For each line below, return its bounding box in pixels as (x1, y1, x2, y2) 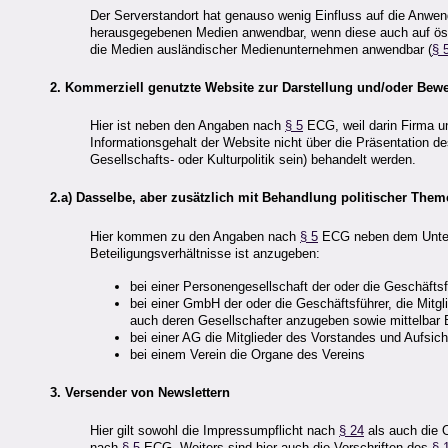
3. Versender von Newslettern (50, 384, 230, 400)
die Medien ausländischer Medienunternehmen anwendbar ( (90, 41, 432, 57)
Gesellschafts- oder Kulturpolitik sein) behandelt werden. (90, 152, 416, 168)
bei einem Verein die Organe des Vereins (130, 346, 365, 362)
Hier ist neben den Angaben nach (90, 118, 285, 134)
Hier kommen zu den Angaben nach (90, 228, 300, 244)
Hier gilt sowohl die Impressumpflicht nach (90, 423, 339, 439)
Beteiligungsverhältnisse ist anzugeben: (90, 245, 320, 261)
